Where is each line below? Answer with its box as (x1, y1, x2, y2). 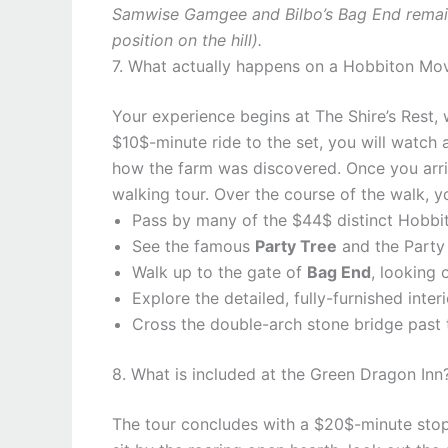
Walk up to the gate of (132, 262, 307, 282)
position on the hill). (112, 30, 262, 50)
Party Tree (255, 236, 337, 256)
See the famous (132, 236, 255, 256)
